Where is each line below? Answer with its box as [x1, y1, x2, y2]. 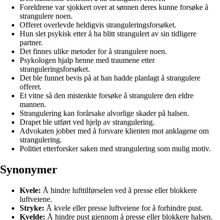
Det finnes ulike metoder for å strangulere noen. [20, 47, 167, 55]
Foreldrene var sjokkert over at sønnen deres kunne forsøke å [20, 2, 208, 11]
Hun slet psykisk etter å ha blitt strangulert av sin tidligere [20, 29, 196, 38]
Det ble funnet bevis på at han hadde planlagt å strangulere [20, 73, 200, 82]
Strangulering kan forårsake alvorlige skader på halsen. [20, 109, 189, 117]
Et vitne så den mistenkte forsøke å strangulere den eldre [20, 91, 193, 100]
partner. [20, 38, 43, 47]
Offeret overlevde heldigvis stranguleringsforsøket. [20, 20, 176, 29]
